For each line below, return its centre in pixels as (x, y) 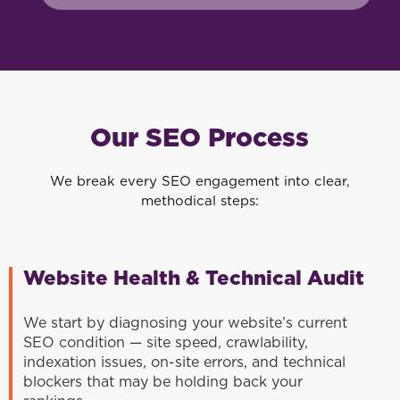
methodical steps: (200, 202)
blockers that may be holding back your (163, 383)
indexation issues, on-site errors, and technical (185, 363)
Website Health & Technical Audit (194, 279)
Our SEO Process (200, 139)
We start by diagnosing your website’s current (186, 324)
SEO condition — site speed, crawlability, (166, 343)
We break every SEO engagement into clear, (200, 182)
